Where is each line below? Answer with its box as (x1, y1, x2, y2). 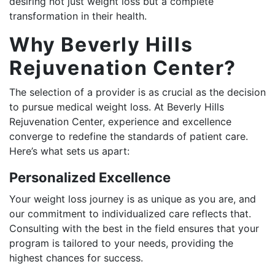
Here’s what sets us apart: (9, 144, 130, 157)
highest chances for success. (9, 251, 143, 264)
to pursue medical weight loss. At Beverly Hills (9, 100, 224, 113)
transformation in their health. (9, 9, 147, 22)
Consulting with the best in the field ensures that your (9, 222, 259, 234)
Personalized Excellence (9, 169, 171, 185)
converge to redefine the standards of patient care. (9, 130, 248, 142)
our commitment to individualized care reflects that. (9, 207, 251, 220)
